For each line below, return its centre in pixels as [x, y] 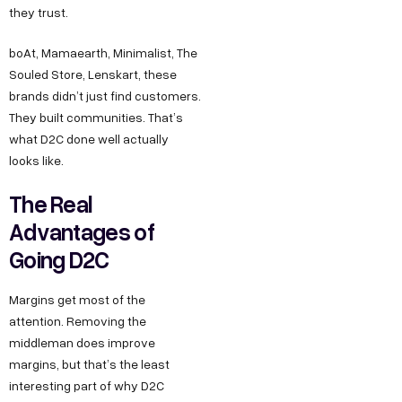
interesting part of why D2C [87, 386]
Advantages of [82, 231]
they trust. [39, 12]
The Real [51, 203]
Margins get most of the [77, 300]
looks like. [36, 160]
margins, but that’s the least [89, 364]
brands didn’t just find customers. [105, 95]
